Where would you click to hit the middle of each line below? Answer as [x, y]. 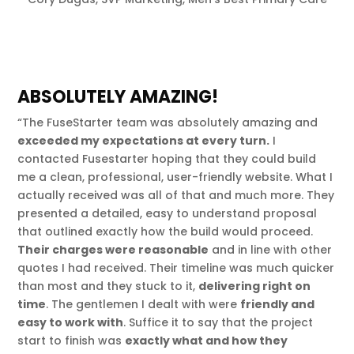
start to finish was [72, 340]
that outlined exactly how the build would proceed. [166, 231]
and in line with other [271, 249]
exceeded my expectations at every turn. [144, 140]
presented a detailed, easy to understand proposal [168, 213]
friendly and [278, 304]
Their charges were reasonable [113, 249]
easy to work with [71, 322]
